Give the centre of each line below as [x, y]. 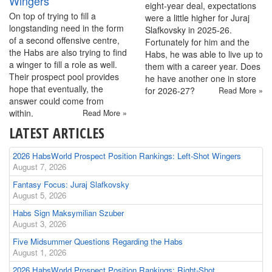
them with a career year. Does [203, 66]
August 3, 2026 [39, 223]
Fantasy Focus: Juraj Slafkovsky [71, 184]
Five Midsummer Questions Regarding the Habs [98, 241]
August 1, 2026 [39, 252]
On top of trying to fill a [53, 15]
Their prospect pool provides [64, 76]
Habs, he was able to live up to [204, 54]
